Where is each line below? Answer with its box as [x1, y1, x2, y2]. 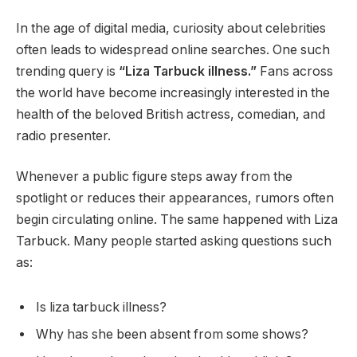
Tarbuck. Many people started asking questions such [16, 233, 331, 249]
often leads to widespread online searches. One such [16, 41, 330, 57]
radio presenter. [16, 127, 111, 143]
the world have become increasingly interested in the [16, 84, 330, 100]
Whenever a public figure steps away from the [16, 169, 292, 185]
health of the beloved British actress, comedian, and [16, 106, 325, 122]
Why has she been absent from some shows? [36, 326, 308, 342]
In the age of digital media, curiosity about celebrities [16, 20, 326, 36]
